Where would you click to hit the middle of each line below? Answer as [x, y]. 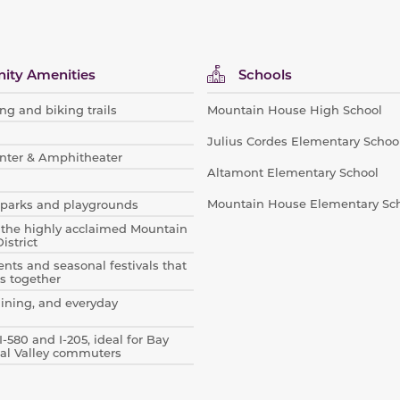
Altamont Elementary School [292, 172]
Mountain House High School [294, 110]
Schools [265, 74]
